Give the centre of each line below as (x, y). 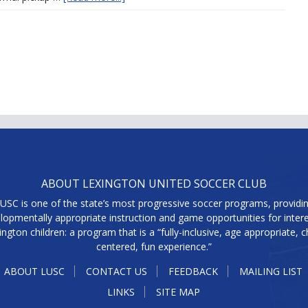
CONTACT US (116, 271)
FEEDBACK (193, 271)
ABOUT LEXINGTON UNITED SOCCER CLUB (154, 184)
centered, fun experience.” (154, 246)
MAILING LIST (271, 271)
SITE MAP (178, 292)
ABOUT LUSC (34, 271)
